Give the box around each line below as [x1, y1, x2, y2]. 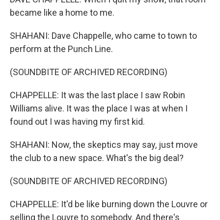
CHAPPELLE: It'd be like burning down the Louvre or [10, 199, 208, 209]
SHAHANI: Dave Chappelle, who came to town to [10, 30, 197, 41]
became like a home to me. [10, 7, 114, 18]
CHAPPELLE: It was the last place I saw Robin [10, 90, 185, 100]
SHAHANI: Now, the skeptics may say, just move [10, 139, 198, 150]
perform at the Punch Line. [10, 44, 113, 54]
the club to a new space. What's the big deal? [10, 153, 184, 163]
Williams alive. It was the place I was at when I [10, 103, 188, 113]
